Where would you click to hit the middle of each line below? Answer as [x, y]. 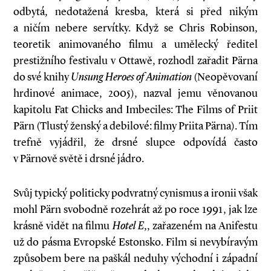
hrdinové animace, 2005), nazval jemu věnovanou [135, 93]
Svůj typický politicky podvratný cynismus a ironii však [135, 193]
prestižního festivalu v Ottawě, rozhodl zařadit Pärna [135, 60]
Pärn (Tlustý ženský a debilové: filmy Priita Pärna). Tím [135, 126]
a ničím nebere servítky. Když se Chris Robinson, [135, 28]
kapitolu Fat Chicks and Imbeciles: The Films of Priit [135, 109]
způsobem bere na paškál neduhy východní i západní [135, 258]
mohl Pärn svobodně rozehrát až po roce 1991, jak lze [135, 209]
